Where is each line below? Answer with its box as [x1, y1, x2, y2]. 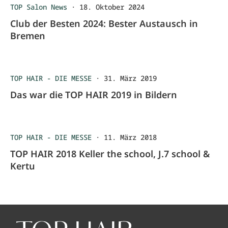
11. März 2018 [104, 132, 157, 142]
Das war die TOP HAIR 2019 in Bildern [10, 89, 177, 101]
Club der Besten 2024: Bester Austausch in [10, 17, 198, 30]
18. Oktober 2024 [79, 2, 145, 12]
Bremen [10, 30, 45, 42]
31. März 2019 [104, 73, 157, 83]
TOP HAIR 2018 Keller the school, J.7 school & [10, 148, 210, 160]
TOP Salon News [10, 2, 67, 12]
